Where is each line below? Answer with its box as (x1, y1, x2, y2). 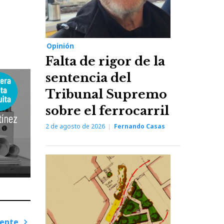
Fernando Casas (114, 122, 165, 131)
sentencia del (45, 70, 131, 85)
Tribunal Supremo (45, 87, 167, 102)
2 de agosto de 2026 (45, 122, 105, 131)
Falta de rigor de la (45, 54, 165, 69)
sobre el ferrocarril (45, 103, 169, 118)
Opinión (46, 41, 74, 51)
